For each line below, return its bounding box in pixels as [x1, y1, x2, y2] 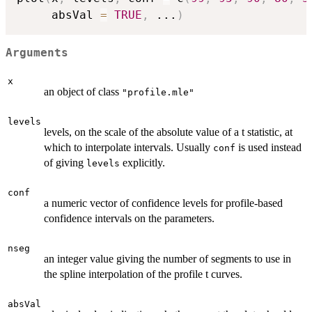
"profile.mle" [122, 87, 194, 98]
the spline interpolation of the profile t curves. [44, 268, 242, 281]
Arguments [6, 46, 68, 59]
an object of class [44, 86, 122, 98]
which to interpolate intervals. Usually [44, 141, 213, 154]
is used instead [235, 141, 302, 154]
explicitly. [120, 157, 165, 169]
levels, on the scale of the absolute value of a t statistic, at [44, 126, 292, 139]
